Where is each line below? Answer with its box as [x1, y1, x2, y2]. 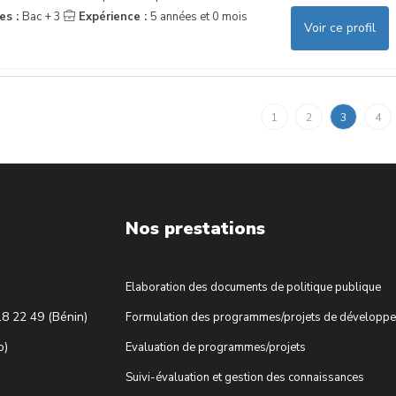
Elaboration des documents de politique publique [125, 278, 381, 295]
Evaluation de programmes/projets [125, 339, 306, 355]
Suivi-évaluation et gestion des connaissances [125, 369, 364, 385]
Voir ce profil [304, 19, 377, 36]
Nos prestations [125, 216, 265, 240]
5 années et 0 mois [149, 8, 247, 25]
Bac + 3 [21, 8, 61, 25]
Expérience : [74, 8, 150, 25]
